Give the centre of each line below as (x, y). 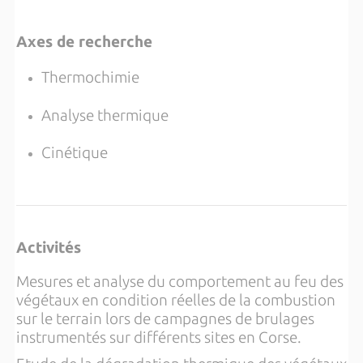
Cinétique (74, 153)
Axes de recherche (84, 42)
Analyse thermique (105, 115)
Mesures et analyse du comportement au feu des (179, 282)
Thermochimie (90, 78)
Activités (48, 248)
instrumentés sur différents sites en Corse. (158, 338)
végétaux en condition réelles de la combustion (175, 301)
